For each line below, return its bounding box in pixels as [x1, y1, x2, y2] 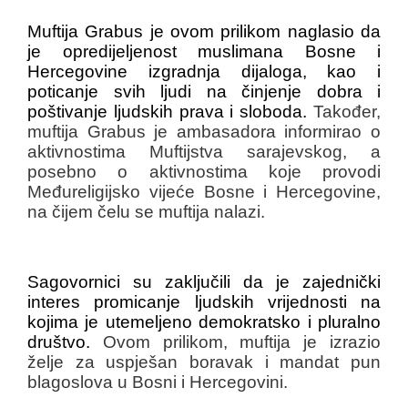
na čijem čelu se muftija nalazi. [27, 201, 265, 221]
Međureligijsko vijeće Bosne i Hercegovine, [27, 181, 381, 201]
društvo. [27, 331, 103, 352]
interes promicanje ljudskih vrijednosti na [27, 291, 381, 311]
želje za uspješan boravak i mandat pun [27, 352, 381, 372]
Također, [313, 101, 381, 121]
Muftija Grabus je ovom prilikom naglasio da [27, 21, 381, 41]
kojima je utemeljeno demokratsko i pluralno [27, 311, 381, 331]
